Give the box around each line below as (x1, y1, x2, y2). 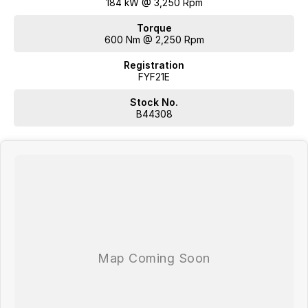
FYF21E (138, 71, 170, 83)
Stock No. (130, 96, 178, 109)
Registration (124, 59, 184, 71)
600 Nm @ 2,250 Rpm (104, 34, 204, 46)
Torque (136, 22, 172, 34)
